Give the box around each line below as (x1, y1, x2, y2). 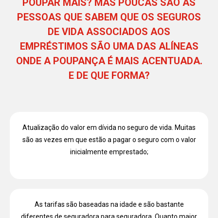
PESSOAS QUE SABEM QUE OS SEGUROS (17, 11, 201, 23)
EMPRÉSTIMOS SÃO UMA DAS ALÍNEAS (19, 40, 199, 53)
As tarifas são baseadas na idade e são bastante (34, 200, 184, 208)
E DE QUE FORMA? (68, 70, 150, 82)
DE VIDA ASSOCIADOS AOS (48, 26, 170, 38)
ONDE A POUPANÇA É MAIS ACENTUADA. (16, 55, 202, 67)
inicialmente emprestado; (70, 148, 148, 156)
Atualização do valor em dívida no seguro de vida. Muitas (22, 124, 196, 132)
